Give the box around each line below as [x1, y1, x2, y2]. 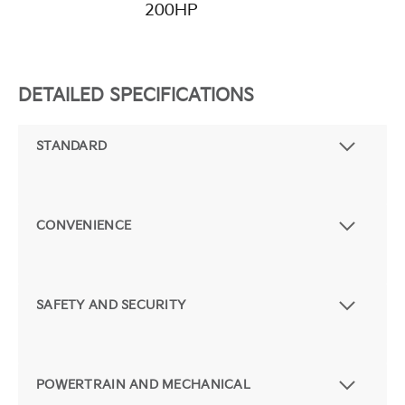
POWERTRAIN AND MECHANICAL [36, 377, 250, 393]
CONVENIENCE [36, 218, 132, 234]
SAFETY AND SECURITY [36, 297, 186, 314]
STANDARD [36, 138, 108, 155]
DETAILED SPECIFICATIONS [18, 85, 254, 108]
